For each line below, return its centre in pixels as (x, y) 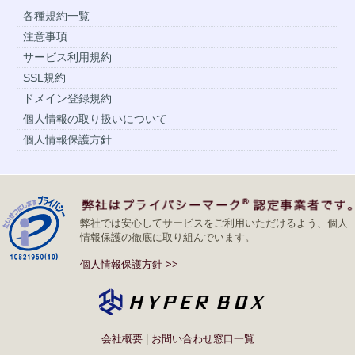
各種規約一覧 (56, 15)
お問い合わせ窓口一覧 (202, 339)
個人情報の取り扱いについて (95, 118)
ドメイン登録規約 (67, 98)
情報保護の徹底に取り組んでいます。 (168, 238)
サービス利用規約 (67, 57)
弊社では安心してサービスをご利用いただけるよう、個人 (214, 223)
